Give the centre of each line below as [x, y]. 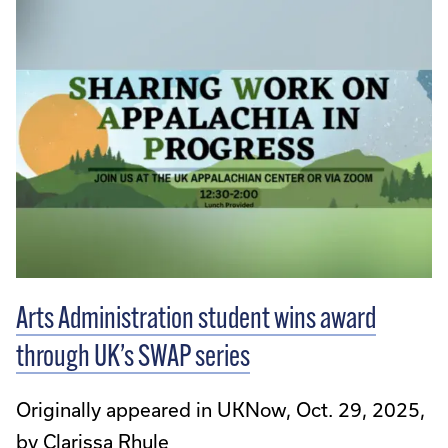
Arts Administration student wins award [196, 320]
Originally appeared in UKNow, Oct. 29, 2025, [220, 409]
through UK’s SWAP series [133, 358]
